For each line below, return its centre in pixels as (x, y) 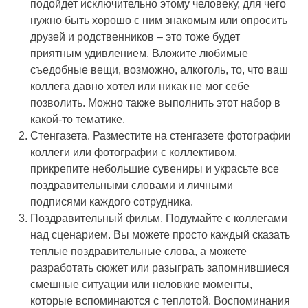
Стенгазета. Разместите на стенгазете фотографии (161, 136)
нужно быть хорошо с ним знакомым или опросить (159, 21)
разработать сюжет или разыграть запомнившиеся (160, 268)
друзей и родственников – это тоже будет (135, 37)
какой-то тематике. (78, 120)
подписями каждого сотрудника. (112, 202)
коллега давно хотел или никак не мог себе (140, 87)
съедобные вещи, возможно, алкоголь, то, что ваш (159, 70)
